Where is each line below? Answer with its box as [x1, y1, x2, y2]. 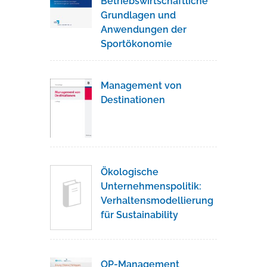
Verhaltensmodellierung [101, 194, 213, 206]
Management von [101, 80, 182, 92]
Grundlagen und [101, 10, 176, 21]
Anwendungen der [101, 24, 187, 36]
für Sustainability [101, 209, 178, 221]
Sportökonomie [101, 38, 172, 50]
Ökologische [101, 166, 159, 178]
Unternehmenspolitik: [101, 180, 201, 192]
